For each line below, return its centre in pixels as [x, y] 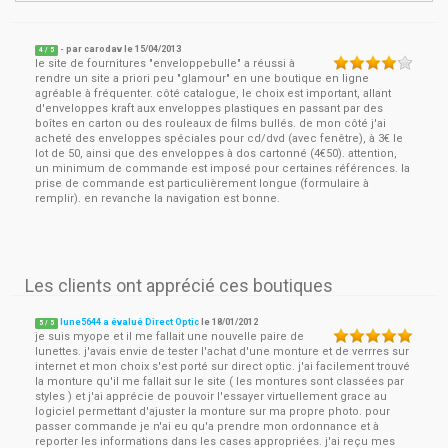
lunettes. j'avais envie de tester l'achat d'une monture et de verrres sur [222, 351]
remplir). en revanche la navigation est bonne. [157, 198]
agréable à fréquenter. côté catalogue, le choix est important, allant [213, 93]
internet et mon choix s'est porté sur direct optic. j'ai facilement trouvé [222, 366]
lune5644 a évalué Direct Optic [130, 322]
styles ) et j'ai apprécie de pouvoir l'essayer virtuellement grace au [211, 396]
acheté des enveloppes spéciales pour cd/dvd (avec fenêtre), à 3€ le [219, 138]
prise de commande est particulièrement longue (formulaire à [202, 183]
